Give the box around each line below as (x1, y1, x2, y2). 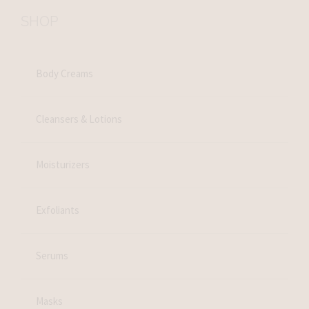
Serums (36, 249, 69, 263)
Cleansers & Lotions (36, 112, 123, 126)
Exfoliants (36, 203, 80, 217)
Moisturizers (36, 158, 90, 172)
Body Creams (36, 67, 94, 81)
